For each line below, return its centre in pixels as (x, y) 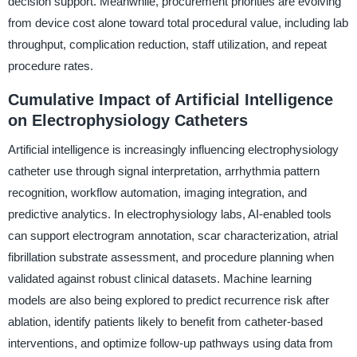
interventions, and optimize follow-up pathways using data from (170, 343)
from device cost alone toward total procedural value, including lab (178, 23)
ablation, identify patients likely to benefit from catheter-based (165, 321)
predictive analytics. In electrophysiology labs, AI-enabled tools (169, 214)
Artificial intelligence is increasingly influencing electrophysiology (173, 149)
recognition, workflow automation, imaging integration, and (157, 192)
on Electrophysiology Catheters (127, 120)
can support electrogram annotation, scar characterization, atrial (173, 235)
